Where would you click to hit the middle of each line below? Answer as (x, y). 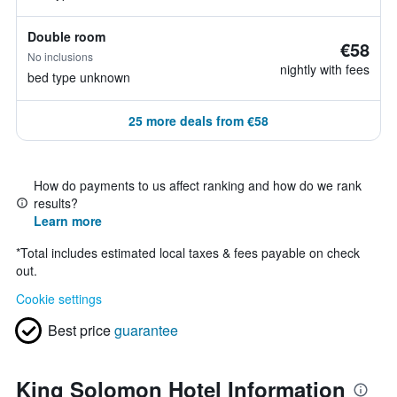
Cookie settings (59, 299)
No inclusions (60, 56)
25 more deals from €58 (198, 121)
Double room (66, 36)
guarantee (146, 330)
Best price (79, 330)
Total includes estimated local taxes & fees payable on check (190, 253)
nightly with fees (325, 69)
